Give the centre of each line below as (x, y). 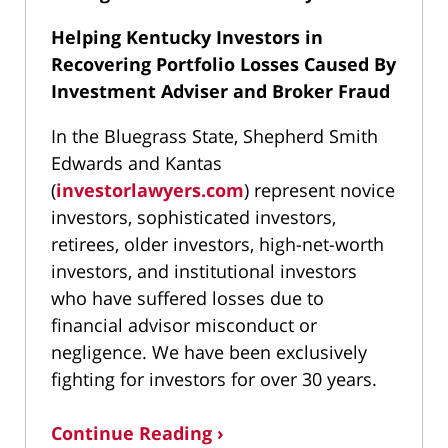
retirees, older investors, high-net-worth (217, 243)
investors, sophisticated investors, (193, 216)
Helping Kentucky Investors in (187, 36)
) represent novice (319, 189)
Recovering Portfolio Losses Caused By (223, 63)
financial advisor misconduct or (184, 324)
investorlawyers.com (150, 189)
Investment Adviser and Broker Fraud (220, 90)
